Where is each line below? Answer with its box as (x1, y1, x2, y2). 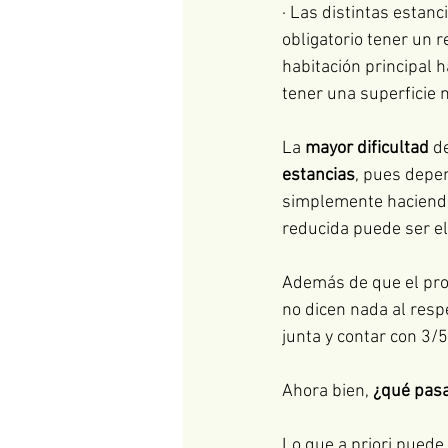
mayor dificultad (305, 138, 429, 160)
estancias (282, 165, 355, 187)
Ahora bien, (282, 381, 373, 403)
